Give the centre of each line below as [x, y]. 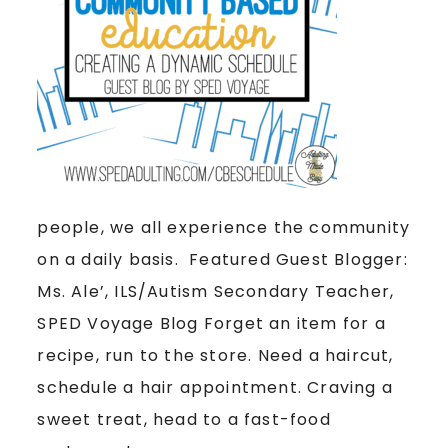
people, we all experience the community [224, 227]
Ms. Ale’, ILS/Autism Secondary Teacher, [216, 291]
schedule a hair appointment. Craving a [215, 387]
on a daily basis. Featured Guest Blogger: [222, 259]
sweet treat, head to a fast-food [184, 419]
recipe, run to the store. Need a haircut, [215, 355]
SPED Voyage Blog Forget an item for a [211, 323]
